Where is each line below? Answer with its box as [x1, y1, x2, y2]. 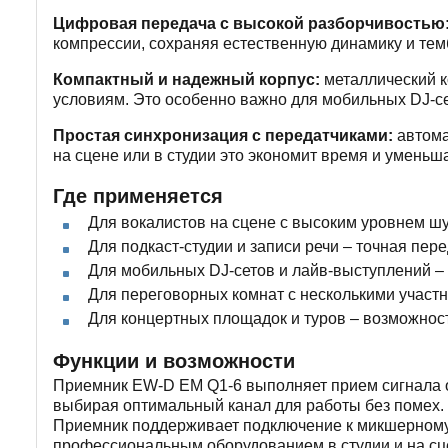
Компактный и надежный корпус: [53, 70, 320, 88]
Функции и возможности [53, 349, 295, 372]
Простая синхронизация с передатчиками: [53, 126, 393, 144]
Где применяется [53, 184, 223, 207]
